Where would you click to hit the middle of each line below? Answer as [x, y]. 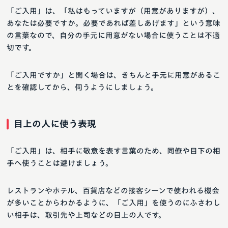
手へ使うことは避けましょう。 [60, 163]
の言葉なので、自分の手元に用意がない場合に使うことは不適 [113, 36]
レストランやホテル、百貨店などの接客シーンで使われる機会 [113, 191]
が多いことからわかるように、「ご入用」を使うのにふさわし [113, 203]
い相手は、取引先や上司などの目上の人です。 [86, 215]
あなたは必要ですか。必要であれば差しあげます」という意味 [113, 23]
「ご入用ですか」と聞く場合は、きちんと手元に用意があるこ [113, 75]
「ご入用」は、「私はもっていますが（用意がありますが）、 [113, 11]
